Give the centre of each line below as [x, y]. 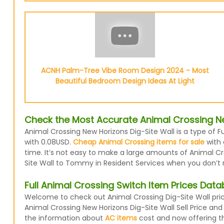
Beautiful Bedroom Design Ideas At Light [125, 81]
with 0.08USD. [48, 142]
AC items [121, 218]
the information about [64, 218]
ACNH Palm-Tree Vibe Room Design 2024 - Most [125, 70]
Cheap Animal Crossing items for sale [138, 142]
